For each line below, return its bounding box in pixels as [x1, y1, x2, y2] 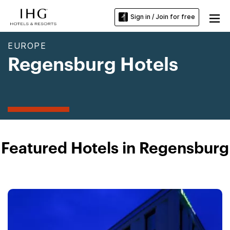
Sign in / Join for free [130, 13, 195, 21]
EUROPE [8, 41, 47, 51]
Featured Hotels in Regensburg [1, 141, 229, 157]
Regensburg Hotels [8, 56, 178, 74]
